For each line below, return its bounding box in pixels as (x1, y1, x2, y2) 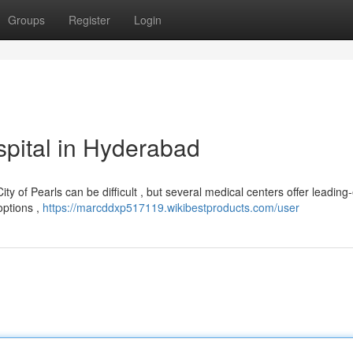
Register (69, 12, 110, 28)
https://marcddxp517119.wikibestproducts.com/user (43, 199, 299, 215)
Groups (8, 12, 45, 28)
